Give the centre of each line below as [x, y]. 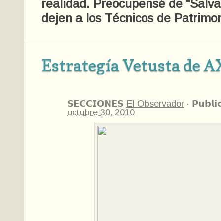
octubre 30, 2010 [101, 112]
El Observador [155, 103]
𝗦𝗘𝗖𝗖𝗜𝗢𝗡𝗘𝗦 [97, 103]
